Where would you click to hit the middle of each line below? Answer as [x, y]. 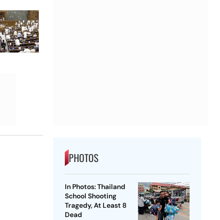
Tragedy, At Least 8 [96, 206]
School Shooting [90, 196]
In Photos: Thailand [95, 187]
